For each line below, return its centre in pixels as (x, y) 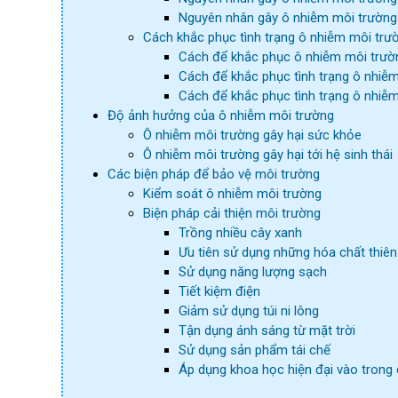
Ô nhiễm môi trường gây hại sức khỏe (252, 135)
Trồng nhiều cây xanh (240, 233)
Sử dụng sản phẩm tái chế (255, 350)
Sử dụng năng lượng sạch (253, 272)
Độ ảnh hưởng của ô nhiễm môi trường (221, 115)
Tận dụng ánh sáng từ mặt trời (267, 330)
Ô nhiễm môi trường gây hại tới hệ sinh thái (268, 155)
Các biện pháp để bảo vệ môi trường (214, 174)
